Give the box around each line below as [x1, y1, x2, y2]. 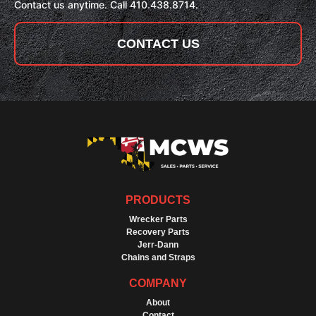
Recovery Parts [126, 227, 190, 238]
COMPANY [129, 277, 187, 290]
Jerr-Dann [138, 240, 178, 250]
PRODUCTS [126, 194, 190, 207]
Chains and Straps [121, 253, 195, 263]
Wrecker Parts [128, 214, 188, 225]
